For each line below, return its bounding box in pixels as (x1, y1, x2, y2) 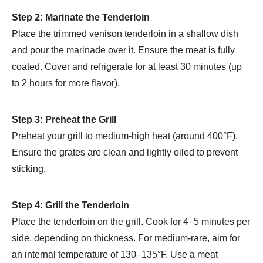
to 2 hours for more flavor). (12, 77, 120, 88)
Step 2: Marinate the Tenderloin (12, 12, 150, 22)
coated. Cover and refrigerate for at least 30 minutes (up (12, 61, 242, 72)
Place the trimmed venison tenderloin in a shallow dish (12, 28, 238, 39)
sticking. (12, 163, 46, 174)
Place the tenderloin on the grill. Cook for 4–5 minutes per (12, 216, 250, 227)
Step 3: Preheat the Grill (12, 114, 116, 124)
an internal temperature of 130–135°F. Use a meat (12, 249, 218, 259)
